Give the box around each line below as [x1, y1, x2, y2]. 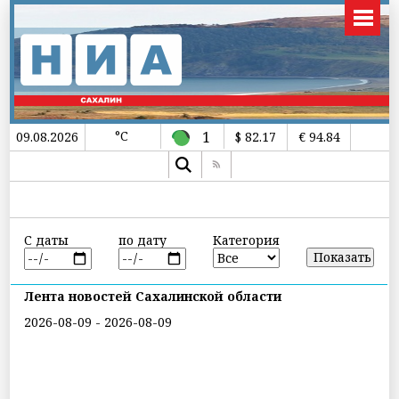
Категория [212, 232, 280, 248]
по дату [118, 232, 167, 248]
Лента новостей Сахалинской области [24, 287, 282, 305]
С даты [24, 232, 69, 248]
